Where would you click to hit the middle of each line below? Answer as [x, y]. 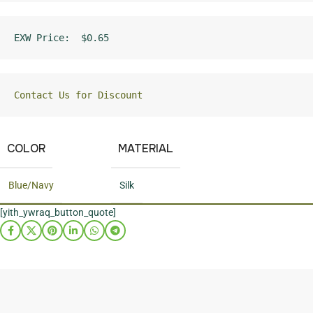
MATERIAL [146, 149]
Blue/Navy [31, 185]
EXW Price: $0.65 [61, 38]
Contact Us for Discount [78, 95]
